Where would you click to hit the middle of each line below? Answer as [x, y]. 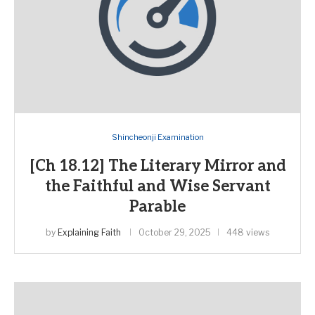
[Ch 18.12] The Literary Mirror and [157, 166]
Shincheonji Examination [157, 137]
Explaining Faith [89, 232]
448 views [248, 232]
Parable [157, 207]
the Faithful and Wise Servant [157, 186]
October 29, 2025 [175, 232]
